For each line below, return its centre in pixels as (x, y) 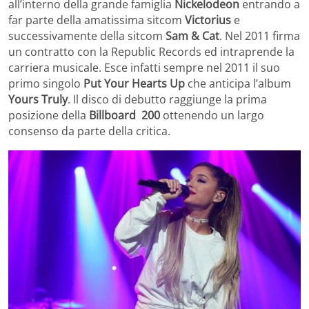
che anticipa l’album (238, 83)
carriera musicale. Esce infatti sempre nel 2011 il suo (144, 67)
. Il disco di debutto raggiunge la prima (167, 99)
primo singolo (46, 83)
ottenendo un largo (212, 115)
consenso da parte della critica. (89, 131)
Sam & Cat (192, 36)
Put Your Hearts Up (134, 83)
